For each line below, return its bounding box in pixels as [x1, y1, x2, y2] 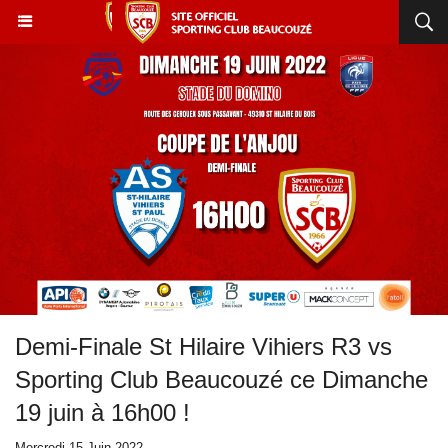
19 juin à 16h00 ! [15, 399, 190, 427]
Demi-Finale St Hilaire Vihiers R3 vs [15, 333, 392, 361]
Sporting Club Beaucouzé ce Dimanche [15, 366, 428, 394]
